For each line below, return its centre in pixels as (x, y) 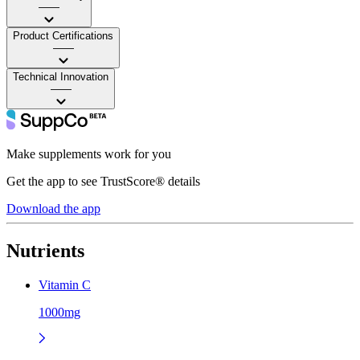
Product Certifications (63, 35)
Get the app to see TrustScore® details (103, 181)
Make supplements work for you (89, 153)
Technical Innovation (61, 76)
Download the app (53, 208)
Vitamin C (65, 284)
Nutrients (45, 250)
